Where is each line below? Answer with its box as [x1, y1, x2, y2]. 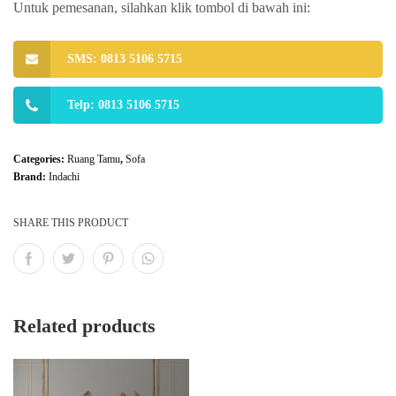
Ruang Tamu [67, 153, 120, 165]
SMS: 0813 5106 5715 [67, 52, 182, 65]
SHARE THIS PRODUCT [13, 217, 128, 229]
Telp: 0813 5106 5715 [67, 98, 179, 111]
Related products [13, 315, 156, 337]
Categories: [13, 153, 67, 165]
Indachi [49, 171, 80, 183]
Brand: [13, 171, 49, 183]
